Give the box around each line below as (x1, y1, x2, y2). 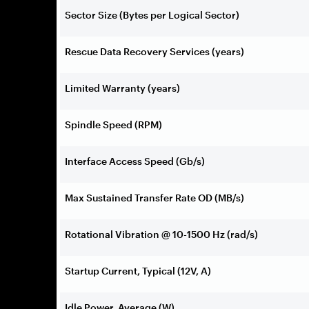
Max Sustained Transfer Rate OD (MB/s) (65, 191, 244, 203)
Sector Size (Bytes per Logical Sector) (65, 8, 239, 21)
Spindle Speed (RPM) (65, 118, 162, 130)
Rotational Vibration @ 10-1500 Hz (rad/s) (65, 228, 258, 240)
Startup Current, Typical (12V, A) (65, 264, 211, 277)
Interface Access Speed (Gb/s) (65, 154, 205, 167)
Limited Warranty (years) (65, 81, 180, 94)
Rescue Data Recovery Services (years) (65, 45, 244, 57)
